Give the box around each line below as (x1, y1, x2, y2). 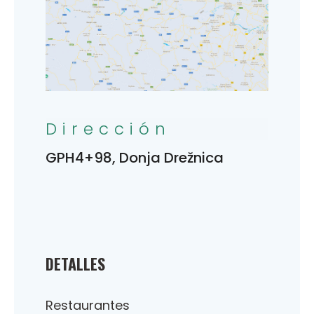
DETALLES (46, 252, 105, 275)
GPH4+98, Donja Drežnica (46, 147, 224, 168)
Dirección (46, 117, 171, 140)
